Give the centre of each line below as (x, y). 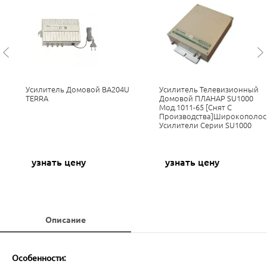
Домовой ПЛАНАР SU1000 (206, 98)
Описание (65, 220)
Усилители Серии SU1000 (205, 125)
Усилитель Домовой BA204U (77, 89)
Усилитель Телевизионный (209, 89)
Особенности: (39, 258)
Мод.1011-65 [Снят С (195, 107)
